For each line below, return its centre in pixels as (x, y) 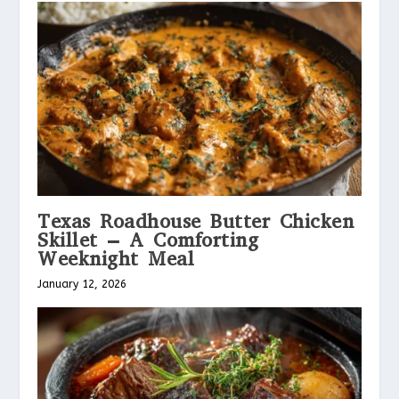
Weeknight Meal (116, 259)
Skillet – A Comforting (148, 240)
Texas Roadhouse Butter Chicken (196, 222)
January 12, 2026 (82, 285)
